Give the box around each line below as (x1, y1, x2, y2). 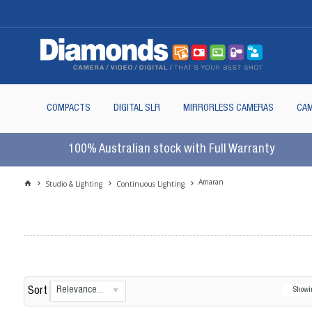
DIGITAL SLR (113, 103, 160, 114)
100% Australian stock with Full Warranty (68, 143, 275, 156)
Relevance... (56, 285, 103, 295)
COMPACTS (46, 103, 91, 114)
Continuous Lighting (116, 178, 185, 189)
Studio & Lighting (45, 178, 103, 189)
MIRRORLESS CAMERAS (182, 103, 274, 114)
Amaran (198, 176, 224, 187)
